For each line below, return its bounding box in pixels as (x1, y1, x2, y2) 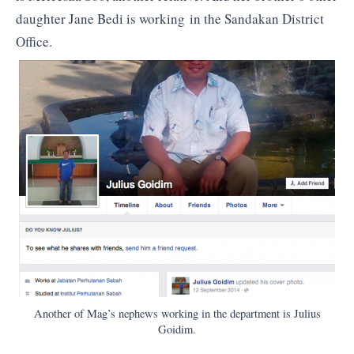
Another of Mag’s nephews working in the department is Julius (33, 306, 321, 322)
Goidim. (158, 322, 196, 337)
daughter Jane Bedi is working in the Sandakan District (16, 9, 324, 28)
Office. (16, 32, 52, 51)
